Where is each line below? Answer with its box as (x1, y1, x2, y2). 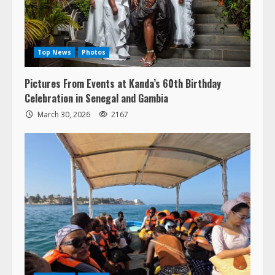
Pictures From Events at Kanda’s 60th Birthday (25, 72, 221, 88)
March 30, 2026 (36, 106, 92, 117)
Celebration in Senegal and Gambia (25, 87, 168, 103)
